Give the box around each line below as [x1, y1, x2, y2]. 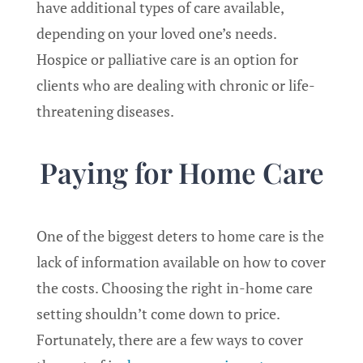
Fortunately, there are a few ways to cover [36, 329, 303, 349]
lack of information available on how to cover [36, 251, 326, 271]
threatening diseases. [36, 101, 174, 122]
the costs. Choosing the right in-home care [36, 277, 313, 297]
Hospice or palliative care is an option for [36, 49, 298, 70]
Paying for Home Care [39, 152, 324, 191]
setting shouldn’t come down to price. [36, 303, 280, 323]
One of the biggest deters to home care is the [36, 225, 324, 246]
